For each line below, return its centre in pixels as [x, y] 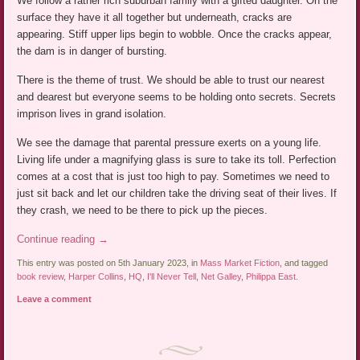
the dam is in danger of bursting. [92, 51]
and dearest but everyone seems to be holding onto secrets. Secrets [177, 97]
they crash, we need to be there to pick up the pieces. [143, 211]
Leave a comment [55, 299]
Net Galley [221, 277]
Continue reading [58, 239]
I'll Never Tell [172, 277]
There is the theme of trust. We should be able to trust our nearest [171, 80]
